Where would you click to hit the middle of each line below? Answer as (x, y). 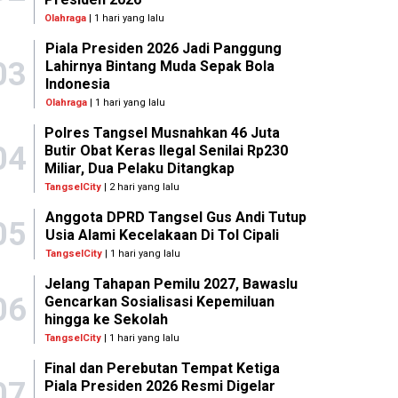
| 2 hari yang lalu (141, 187)
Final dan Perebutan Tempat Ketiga (163, 369)
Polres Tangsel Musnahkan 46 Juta (163, 133)
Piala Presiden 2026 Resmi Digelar (160, 386)
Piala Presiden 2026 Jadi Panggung (163, 49)
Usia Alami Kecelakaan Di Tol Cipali (162, 235)
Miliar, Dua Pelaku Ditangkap (140, 169)
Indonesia (77, 84)
